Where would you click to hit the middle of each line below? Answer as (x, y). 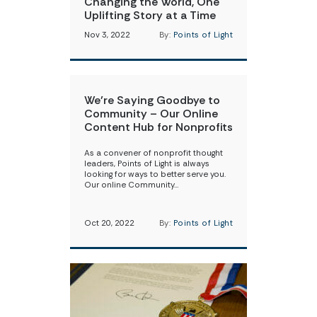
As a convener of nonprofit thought (154, 153)
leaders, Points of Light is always (147, 164)
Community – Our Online (151, 114)
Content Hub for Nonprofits (158, 127)
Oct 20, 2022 (109, 223)
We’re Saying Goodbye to (152, 100)
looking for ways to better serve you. (155, 174)
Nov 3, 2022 (107, 35)
